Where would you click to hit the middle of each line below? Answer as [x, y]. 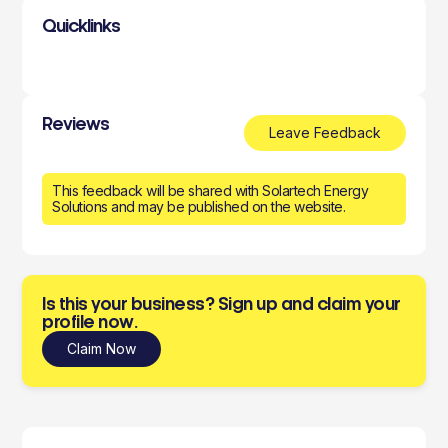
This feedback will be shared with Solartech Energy [210, 190]
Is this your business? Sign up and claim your [221, 304]
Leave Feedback [324, 132]
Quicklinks [81, 26]
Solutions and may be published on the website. [199, 206]
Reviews [76, 124]
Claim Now [102, 348]
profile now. [90, 322]
